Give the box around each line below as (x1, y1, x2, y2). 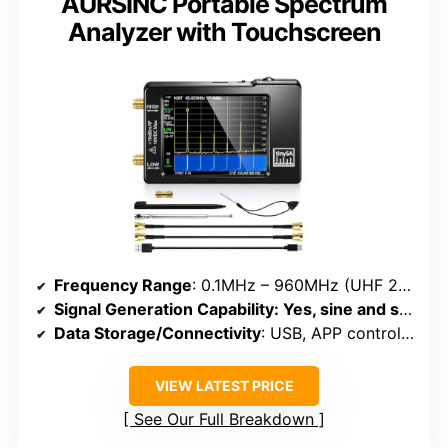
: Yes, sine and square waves (274, 298, 399, 319)
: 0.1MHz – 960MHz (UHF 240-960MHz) (192, 274, 398, 295)
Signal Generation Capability (54, 298, 274, 319)
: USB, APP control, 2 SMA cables (261, 322, 401, 343)
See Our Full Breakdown (134, 408, 314, 429)
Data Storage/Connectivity (54, 322, 261, 343)
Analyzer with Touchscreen (67, 16, 381, 47)
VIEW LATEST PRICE (154, 376, 294, 394)
